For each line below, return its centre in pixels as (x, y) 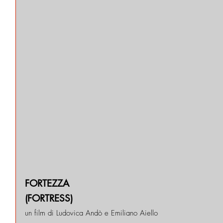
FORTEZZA (47, 183)
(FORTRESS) (49, 198)
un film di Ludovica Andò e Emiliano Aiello (91, 213)
